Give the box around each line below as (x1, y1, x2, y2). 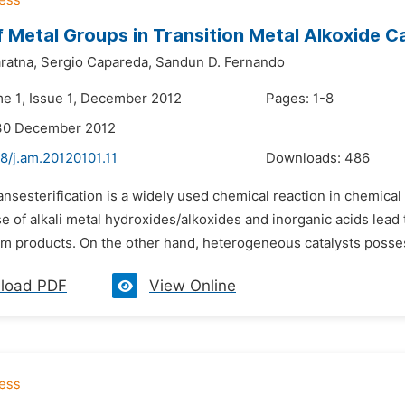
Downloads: (266, 150, 344, 166)
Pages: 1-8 (266, 90, 334, 107)
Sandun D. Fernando (155, 54, 285, 71)
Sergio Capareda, (41, 54, 152, 71)
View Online (149, 277, 236, 295)
